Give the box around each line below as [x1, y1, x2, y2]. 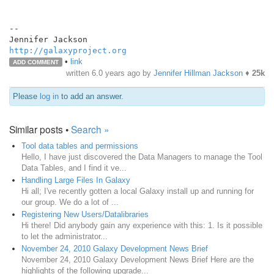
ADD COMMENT [12, 58, 59, 65]
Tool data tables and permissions [21, 141, 138, 150]
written [66, 68, 92, 78]
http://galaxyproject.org [9, 45, 127, 55]
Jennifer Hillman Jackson [154, 68, 243, 78]
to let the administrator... [21, 231, 108, 241]
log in [40, 91, 59, 101]
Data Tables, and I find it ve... [21, 163, 127, 172]
